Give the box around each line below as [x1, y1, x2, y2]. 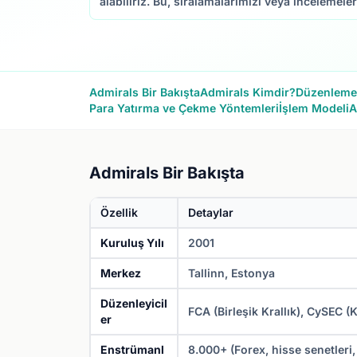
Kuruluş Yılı [100, 236, 164, 249]
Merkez [100, 266, 141, 280]
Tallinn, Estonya [188, 266, 275, 280]
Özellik [100, 206, 138, 219]
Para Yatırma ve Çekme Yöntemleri [89, 101, 279, 115]
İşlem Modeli [279, 101, 349, 115]
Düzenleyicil [100, 296, 167, 310]
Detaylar [188, 206, 233, 219]
